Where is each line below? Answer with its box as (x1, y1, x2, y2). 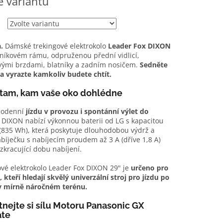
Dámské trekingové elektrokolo (4, 41, 106, 51)
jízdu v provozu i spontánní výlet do (25, 107, 149, 116)
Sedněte (139, 60, 167, 70)
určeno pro (130, 163, 168, 173)
